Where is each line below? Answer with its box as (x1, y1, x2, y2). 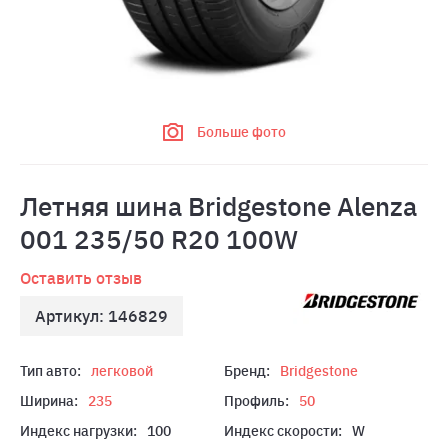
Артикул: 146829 (35, 306, 168, 326)
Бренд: (224, 362, 270, 380)
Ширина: (20, 392, 78, 410)
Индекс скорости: (224, 422, 342, 440)
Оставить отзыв (20, 268, 142, 288)
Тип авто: (20, 362, 81, 380)
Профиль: (224, 392, 289, 410)
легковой (91, 362, 153, 380)
